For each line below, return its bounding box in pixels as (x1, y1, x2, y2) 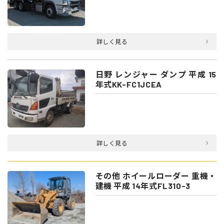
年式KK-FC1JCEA (95, 79, 162, 89)
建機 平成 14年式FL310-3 (95, 180, 190, 190)
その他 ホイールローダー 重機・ (95, 170, 216, 180)
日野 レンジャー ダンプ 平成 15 (95, 69, 216, 79)
